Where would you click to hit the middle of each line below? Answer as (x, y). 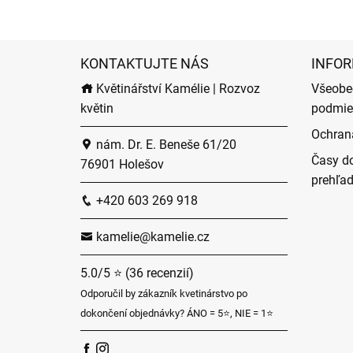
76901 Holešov (122, 164)
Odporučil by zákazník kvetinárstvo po (164, 293)
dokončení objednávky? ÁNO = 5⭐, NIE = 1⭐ (177, 313)
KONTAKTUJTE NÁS (145, 63)
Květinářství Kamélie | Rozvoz (176, 88)
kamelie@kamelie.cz (151, 236)
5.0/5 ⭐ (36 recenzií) (137, 273)
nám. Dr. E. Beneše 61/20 (165, 144)
